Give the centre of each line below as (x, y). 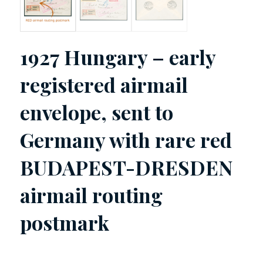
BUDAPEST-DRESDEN (126, 168)
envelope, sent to (96, 112)
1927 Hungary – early (117, 57)
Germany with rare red (126, 140)
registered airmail (104, 85)
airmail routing (91, 195)
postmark (64, 223)
